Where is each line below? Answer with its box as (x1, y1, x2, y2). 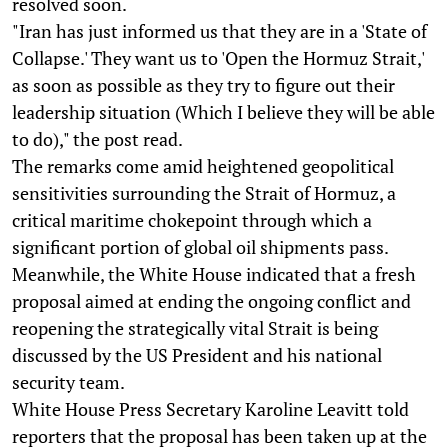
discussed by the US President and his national (12, 342, 382, 367)
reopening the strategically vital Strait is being (12, 315, 378, 340)
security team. (12, 369, 125, 394)
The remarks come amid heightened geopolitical (12, 153, 394, 178)
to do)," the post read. (12, 126, 183, 151)
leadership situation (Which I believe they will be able (12, 99, 435, 124)
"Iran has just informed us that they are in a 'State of (12, 18, 427, 43)
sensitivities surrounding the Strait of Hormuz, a (12, 180, 396, 205)
